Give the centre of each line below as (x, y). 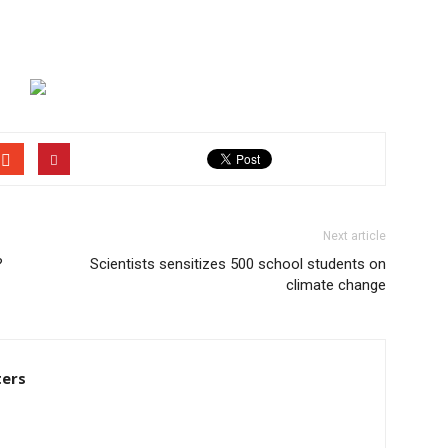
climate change (336, 285)
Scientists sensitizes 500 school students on (238, 264)
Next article (354, 236)
